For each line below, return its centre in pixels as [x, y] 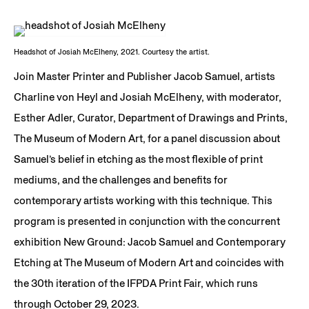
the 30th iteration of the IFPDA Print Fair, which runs [136, 283]
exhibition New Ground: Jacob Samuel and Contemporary [150, 241]
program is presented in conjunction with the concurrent [147, 221]
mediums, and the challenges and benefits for [121, 179]
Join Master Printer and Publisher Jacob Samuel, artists [144, 76]
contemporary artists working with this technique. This [143, 200]
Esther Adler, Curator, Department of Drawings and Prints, [151, 117]
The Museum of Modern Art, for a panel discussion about [147, 138]
